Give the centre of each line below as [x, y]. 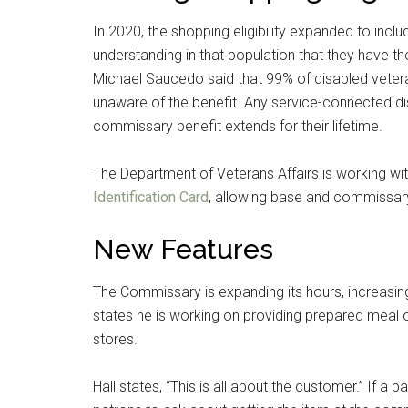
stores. [115, 339]
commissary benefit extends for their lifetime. [238, 126]
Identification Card [151, 197]
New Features [183, 249]
